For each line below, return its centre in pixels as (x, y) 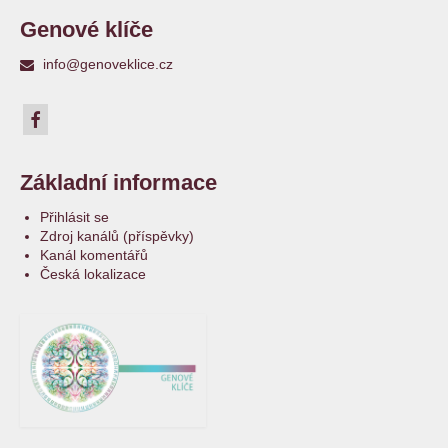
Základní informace (118, 182)
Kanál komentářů (94, 254)
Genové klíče (86, 29)
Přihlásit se (74, 216)
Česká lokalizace (93, 273)
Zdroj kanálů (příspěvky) (117, 235)
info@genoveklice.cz (106, 63)
